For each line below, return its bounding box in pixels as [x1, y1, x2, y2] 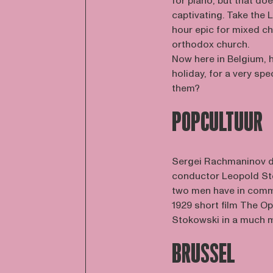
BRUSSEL [172, 239, 236, 269]
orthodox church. [172, 38, 250, 51]
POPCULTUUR [172, 108, 263, 137]
